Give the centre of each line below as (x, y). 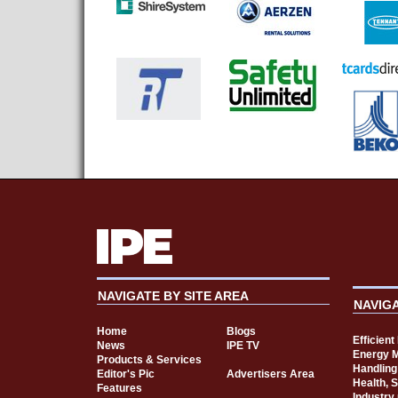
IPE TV (243, 345)
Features (119, 388)
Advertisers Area (270, 374)
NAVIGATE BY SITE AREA (173, 295)
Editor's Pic (125, 374)
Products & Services (149, 359)
